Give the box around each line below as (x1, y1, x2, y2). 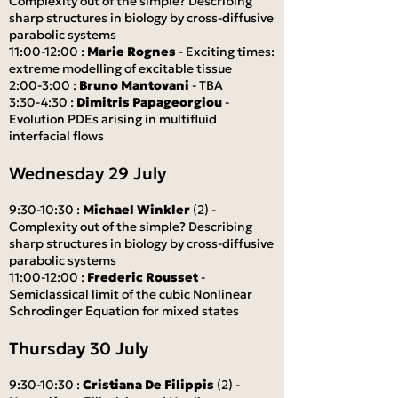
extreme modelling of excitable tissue (9, 60, 232, 76)
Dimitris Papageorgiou (76, 94, 222, 110)
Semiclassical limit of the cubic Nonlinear (9, 286, 252, 302)
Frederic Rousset (87, 269, 201, 285)
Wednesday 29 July (9, 163, 166, 184)
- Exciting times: (176, 44, 275, 60)
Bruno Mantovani (79, 77, 189, 93)
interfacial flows (9, 128, 104, 144)
